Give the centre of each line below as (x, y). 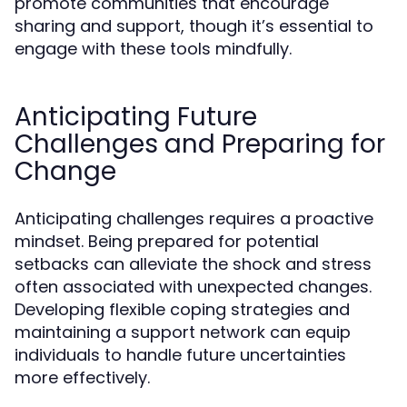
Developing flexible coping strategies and (182, 309)
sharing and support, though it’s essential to (194, 26)
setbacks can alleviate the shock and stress (193, 264)
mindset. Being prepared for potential (167, 241)
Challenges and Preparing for (200, 144)
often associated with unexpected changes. (193, 287)
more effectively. (82, 377)
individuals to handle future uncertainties (180, 355)
